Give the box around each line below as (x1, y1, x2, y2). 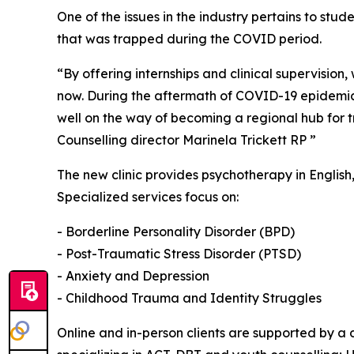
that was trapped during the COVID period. (57, 30, 322, 47)
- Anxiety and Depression (57, 267, 209, 284)
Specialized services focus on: (57, 188, 239, 205)
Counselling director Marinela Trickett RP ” (57, 131, 316, 148)
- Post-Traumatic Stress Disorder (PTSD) (57, 245, 301, 262)
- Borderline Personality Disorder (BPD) (57, 223, 295, 239)
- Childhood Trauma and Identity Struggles (57, 289, 322, 306)
